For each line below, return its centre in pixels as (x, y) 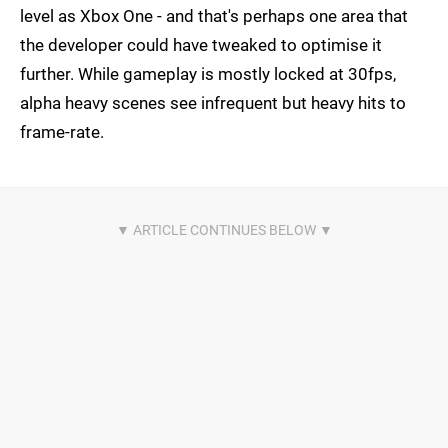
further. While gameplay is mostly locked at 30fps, (208, 74)
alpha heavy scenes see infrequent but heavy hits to (213, 103)
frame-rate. (62, 132)
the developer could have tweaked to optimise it (201, 45)
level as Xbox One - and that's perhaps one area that (214, 16)
